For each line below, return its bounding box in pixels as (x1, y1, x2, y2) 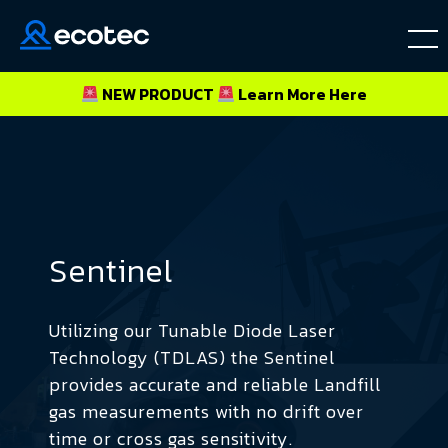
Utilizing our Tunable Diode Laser (49, 316, 336, 344)
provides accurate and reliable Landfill (49, 370, 381, 398)
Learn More (238, 82, 330, 106)
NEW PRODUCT (99, 82, 217, 106)
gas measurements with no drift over (49, 397, 364, 425)
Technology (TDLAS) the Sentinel (49, 343, 335, 371)
